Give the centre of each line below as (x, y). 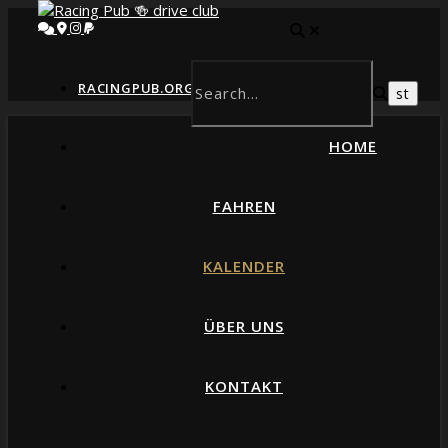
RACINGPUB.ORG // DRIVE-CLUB (187, 88)
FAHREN (244, 206)
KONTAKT (244, 386)
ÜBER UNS (244, 326)
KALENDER (244, 266)
